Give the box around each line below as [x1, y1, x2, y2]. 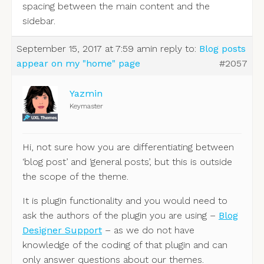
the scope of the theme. [22, 171, 128, 183]
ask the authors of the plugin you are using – [22, 210, 219, 222]
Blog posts [199, 43, 246, 55]
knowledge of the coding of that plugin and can [22, 239, 227, 251]
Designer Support [22, 225, 102, 236]
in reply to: [150, 43, 199, 55]
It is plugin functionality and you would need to [22, 195, 227, 207]
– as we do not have [101, 225, 194, 236]
